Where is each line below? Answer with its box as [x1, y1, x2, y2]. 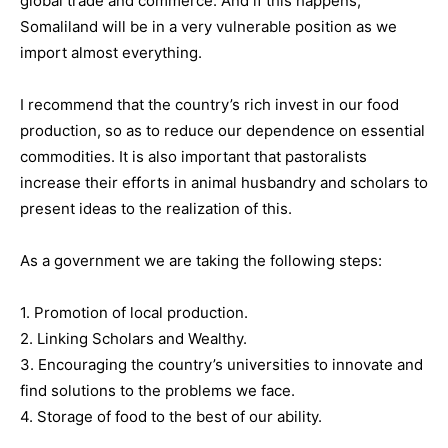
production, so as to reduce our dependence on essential [20, 120, 425, 140]
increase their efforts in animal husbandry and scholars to [20, 172, 428, 192]
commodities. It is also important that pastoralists [20, 146, 367, 166]
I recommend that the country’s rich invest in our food [20, 94, 399, 114]
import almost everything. [20, 42, 202, 62]
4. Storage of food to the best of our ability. [20, 406, 322, 426]
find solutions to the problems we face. [20, 380, 295, 400]
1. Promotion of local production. [20, 302, 248, 322]
